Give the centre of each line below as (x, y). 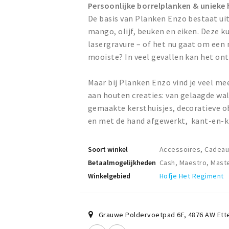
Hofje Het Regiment (192, 176)
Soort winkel (108, 150)
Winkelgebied (109, 176)
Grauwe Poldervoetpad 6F (141, 215)
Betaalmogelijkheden (122, 163)
